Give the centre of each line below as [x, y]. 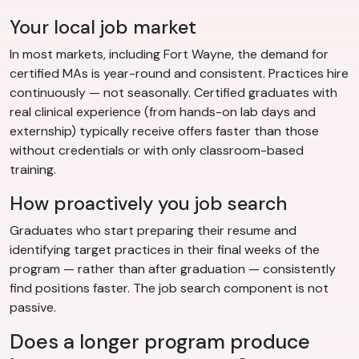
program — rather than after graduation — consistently [173, 269]
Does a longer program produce [160, 342]
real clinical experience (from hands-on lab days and [163, 112]
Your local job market [103, 28]
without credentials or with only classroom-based [157, 151]
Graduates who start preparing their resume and [153, 231]
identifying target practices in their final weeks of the [165, 250]
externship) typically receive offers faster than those [164, 131]
